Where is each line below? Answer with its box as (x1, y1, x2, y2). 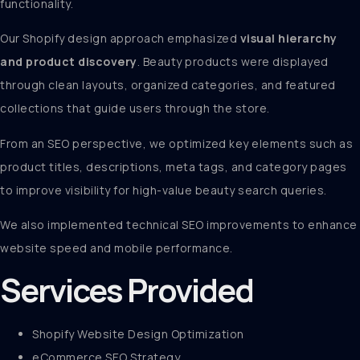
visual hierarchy (239, 31, 337, 47)
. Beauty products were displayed (137, 54, 329, 70)
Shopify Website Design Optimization (32, 326, 244, 342)
